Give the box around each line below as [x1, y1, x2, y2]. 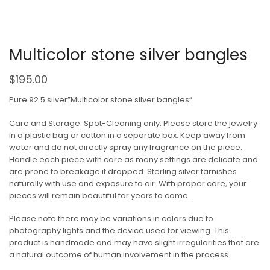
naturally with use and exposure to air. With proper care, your [9, 177, 246, 189]
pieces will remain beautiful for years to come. [9, 189, 190, 201]
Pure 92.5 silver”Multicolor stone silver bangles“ [9, 94, 192, 105]
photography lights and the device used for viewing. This [9, 225, 229, 237]
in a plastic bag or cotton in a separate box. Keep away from [9, 129, 245, 141]
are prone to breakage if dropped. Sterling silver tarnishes [9, 165, 237, 177]
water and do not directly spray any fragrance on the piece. [9, 141, 242, 153]
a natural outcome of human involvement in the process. [9, 249, 230, 261]
